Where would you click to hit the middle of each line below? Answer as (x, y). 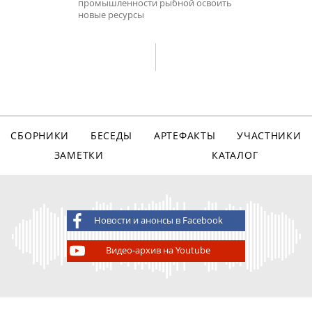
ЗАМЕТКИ (79, 155)
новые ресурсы (111, 15)
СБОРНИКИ (40, 136)
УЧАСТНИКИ (269, 136)
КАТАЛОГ (235, 155)
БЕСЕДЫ (111, 136)
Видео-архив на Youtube (158, 251)
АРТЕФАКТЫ (185, 136)
